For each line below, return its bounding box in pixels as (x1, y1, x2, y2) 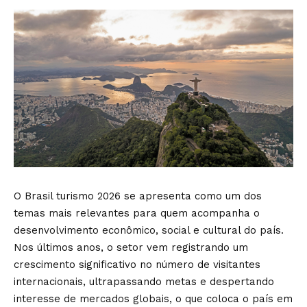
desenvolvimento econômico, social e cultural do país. (14, 223, 284, 236)
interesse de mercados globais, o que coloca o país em (14, 292, 293, 305)
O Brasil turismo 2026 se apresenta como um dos (14, 189, 262, 202)
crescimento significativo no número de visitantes (14, 258, 260, 271)
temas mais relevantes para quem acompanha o (14, 206, 260, 219)
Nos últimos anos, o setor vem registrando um (14, 241, 248, 254)
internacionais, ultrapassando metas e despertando (14, 275, 274, 288)
